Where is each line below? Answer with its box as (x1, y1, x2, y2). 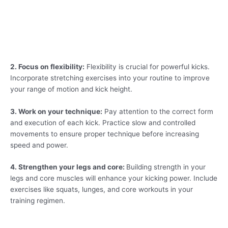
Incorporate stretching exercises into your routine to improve (10, 73, 210, 82)
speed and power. (10, 140, 68, 149)
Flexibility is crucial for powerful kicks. (84, 62, 210, 71)
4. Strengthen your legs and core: (10, 163, 126, 172)
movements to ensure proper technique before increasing (10, 129, 199, 138)
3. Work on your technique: (10, 107, 102, 116)
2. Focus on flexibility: (10, 62, 84, 71)
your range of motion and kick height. (10, 84, 132, 93)
